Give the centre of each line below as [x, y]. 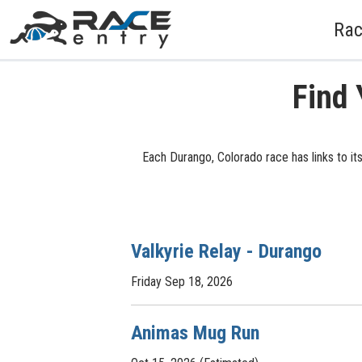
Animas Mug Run [195, 333]
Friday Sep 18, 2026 [182, 282]
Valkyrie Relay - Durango [226, 251]
